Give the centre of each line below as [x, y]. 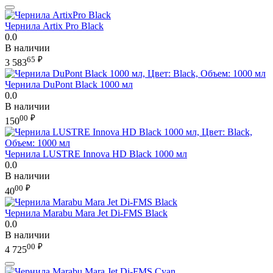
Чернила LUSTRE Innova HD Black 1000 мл [96, 154]
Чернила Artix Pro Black [54, 26]
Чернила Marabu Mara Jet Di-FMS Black [86, 213]
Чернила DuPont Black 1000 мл [69, 84]
